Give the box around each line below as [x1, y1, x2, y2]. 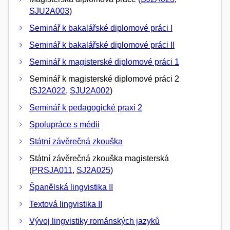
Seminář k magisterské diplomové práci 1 [29, 57, 179, 67]
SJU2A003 [29, 7, 69, 16]
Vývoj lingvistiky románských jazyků [29, 217, 160, 226]
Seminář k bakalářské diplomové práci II [29, 41, 175, 50]
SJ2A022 [32, 86, 66, 95]
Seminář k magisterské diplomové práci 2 [29, 74, 179, 84]
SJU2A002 [70, 86, 110, 95]
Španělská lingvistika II [29, 183, 113, 192]
